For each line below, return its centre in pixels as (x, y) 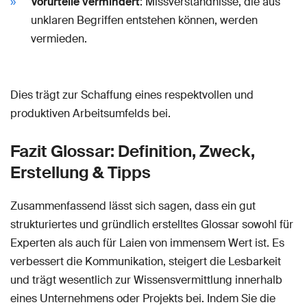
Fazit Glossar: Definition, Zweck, (133, 151)
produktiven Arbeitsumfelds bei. (90, 113)
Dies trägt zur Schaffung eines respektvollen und (132, 95)
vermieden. (59, 38)
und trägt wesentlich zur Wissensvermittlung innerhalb (146, 280)
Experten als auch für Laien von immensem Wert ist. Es (147, 243)
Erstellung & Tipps (81, 172)
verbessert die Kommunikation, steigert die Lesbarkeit (146, 261)
